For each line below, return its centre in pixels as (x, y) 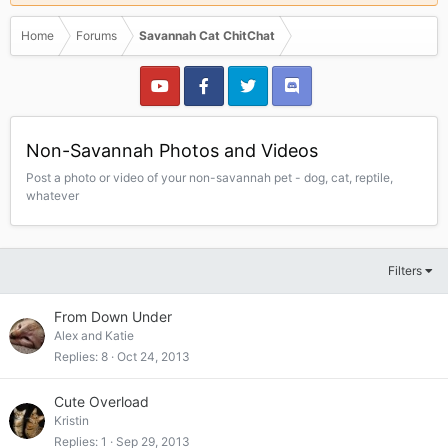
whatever (52, 195)
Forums (96, 35)
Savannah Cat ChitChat (207, 35)
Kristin (71, 420)
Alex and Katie (94, 335)
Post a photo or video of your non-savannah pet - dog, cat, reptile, (209, 177)
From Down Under (113, 316)
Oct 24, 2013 (153, 356)
